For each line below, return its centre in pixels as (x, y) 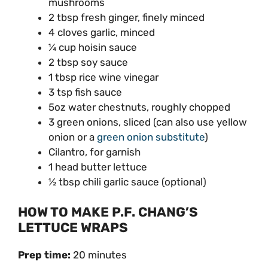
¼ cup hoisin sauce (93, 47)
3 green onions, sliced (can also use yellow (148, 122)
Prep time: (45, 255)
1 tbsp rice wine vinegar (103, 77)
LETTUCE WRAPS (73, 228)
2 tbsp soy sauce (88, 62)
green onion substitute (151, 137)
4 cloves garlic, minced (102, 32)
